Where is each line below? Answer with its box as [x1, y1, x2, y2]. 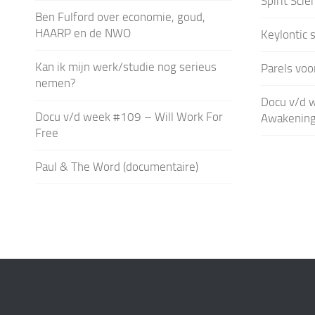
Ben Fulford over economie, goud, [35, 9, 205, 24]
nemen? [35, 75, 76, 90]
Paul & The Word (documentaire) [35, 159, 198, 174]
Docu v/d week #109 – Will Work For [35, 109, 223, 124]
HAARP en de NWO [35, 25, 131, 40]
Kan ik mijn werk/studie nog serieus [35, 59, 217, 74]
